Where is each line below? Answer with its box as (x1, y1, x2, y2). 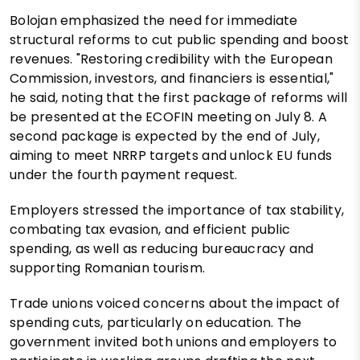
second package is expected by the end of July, (10, 127, 320, 146)
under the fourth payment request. (10, 166, 238, 185)
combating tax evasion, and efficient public (10, 220, 291, 239)
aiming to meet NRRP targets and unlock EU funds (10, 146, 333, 166)
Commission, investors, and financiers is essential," (10, 69, 334, 88)
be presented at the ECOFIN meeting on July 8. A (10, 108, 328, 127)
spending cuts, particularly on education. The (10, 313, 302, 333)
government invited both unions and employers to (10, 333, 337, 352)
